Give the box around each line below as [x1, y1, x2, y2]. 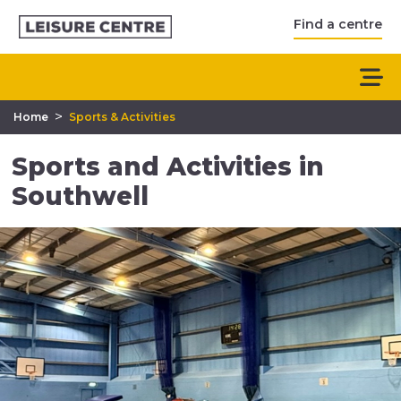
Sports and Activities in [12, 151, 325, 182]
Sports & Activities [69, 110, 175, 124]
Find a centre [294, 15, 382, 32]
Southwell [12, 181, 149, 211]
